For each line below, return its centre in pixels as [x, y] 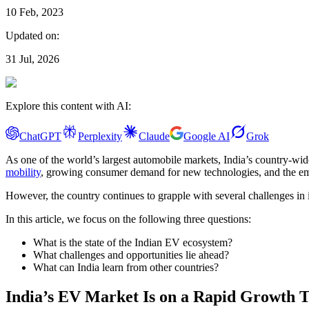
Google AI [207, 136]
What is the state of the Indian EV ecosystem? [133, 242]
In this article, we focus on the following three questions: [128, 219]
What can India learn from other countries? [126, 267]
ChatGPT [40, 136]
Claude [154, 136]
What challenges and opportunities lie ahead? [131, 255]
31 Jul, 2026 [32, 59]
